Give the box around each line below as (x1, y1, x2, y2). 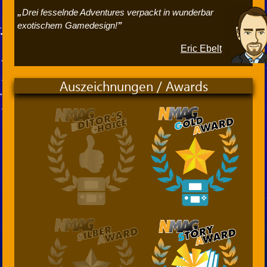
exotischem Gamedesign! (17, 20, 118, 31)
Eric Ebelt (180, 44, 222, 54)
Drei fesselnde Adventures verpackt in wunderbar (22, 7, 214, 18)
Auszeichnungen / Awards (59, 77, 208, 95)
